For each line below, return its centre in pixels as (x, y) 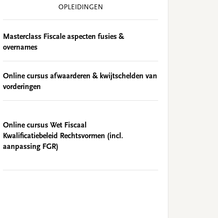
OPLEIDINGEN (81, 8)
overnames (20, 47)
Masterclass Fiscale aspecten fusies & (64, 37)
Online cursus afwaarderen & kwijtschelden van (80, 76)
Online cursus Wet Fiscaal (45, 125)
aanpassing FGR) (31, 147)
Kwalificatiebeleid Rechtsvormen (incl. (63, 136)
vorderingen (22, 87)
